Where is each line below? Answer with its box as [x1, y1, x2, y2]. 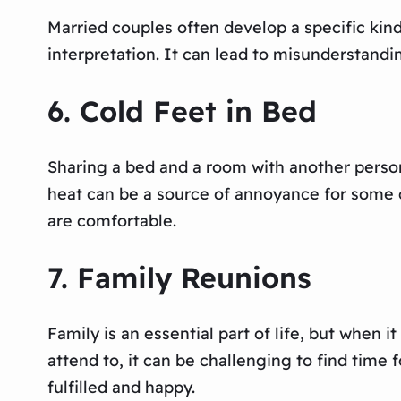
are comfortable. [47, 210, 176, 232]
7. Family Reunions [47, 259, 311, 295]
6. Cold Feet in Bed [47, 92, 317, 129]
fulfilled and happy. [47, 377, 195, 398]
